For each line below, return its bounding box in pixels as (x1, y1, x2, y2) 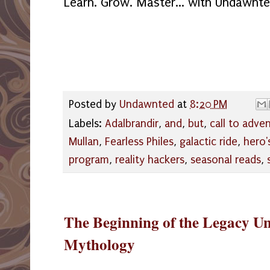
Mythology (64, 233, 135, 256)
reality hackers (115, 154, 184, 167)
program (69, 154, 109, 167)
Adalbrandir (105, 118, 159, 131)
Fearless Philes (105, 136, 174, 149)
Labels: (69, 118, 105, 131)
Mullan (69, 136, 99, 149)
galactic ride (180, 136, 237, 149)
